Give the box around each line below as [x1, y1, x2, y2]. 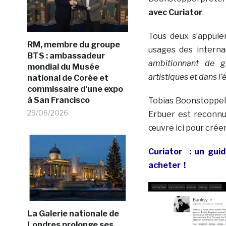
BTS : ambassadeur [27, 50, 105, 61]
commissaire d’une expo [27, 84, 123, 94]
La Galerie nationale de [27, 208, 119, 218]
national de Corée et [27, 73, 108, 83]
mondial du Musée [27, 62, 99, 72]
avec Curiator [148, 7, 202, 17]
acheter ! [148, 160, 186, 170]
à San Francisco [27, 95, 90, 105]
